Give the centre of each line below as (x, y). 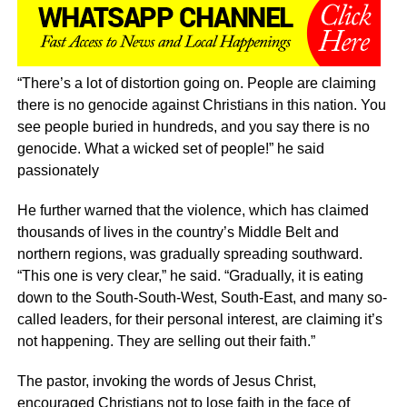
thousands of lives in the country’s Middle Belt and (178, 233)
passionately (58, 171)
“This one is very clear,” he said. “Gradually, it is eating (190, 276)
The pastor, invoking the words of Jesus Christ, (166, 382)
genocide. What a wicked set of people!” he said (170, 149)
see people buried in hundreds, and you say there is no (193, 127)
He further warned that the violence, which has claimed (193, 211)
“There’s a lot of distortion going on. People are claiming (196, 84)
